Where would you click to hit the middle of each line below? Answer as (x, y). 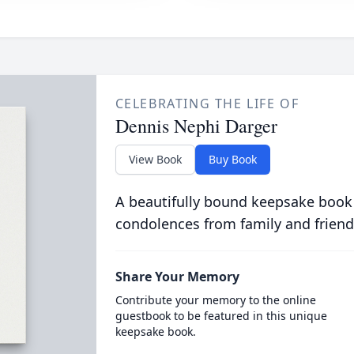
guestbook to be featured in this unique (221, 316)
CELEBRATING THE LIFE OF (207, 104)
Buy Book (232, 159)
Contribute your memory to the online (215, 300)
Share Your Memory (177, 277)
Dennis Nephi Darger (196, 126)
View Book (155, 159)
